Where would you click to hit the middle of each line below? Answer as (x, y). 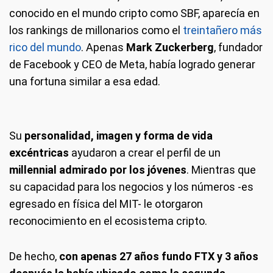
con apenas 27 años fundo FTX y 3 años (159, 256)
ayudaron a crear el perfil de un (146, 152)
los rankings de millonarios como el (96, 30)
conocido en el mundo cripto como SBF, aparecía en (134, 13)
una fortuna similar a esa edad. (85, 81)
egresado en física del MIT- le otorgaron (106, 204)
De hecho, (34, 256)
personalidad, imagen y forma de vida (119, 135)
